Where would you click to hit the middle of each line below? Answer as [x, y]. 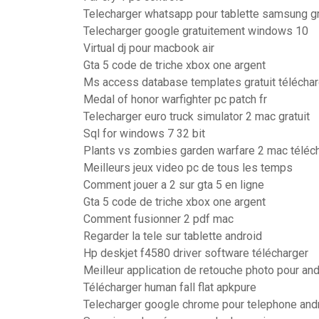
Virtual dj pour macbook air [149, 48]
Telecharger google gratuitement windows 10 [196, 31]
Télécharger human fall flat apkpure [170, 287]
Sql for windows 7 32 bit [144, 134]
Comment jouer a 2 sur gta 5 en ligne [174, 185]
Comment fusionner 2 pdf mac [158, 219]
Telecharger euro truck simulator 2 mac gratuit [197, 116]
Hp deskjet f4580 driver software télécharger [196, 253]
